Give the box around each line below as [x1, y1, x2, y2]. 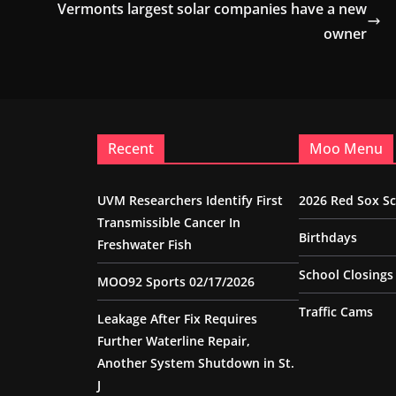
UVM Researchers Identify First [97, 192, 283, 209]
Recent [108, 139, 154, 159]
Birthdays [299, 229, 357, 247]
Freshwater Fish [97, 236, 192, 254]
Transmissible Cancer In [97, 214, 240, 232]
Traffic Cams [299, 303, 373, 321]
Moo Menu [309, 139, 383, 159]
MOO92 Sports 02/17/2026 [97, 273, 255, 291]
